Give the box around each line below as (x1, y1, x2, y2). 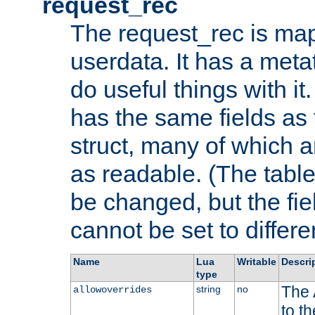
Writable (236, 256, 276, 268)
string (195, 283, 221, 295)
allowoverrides (72, 284, 152, 296)
